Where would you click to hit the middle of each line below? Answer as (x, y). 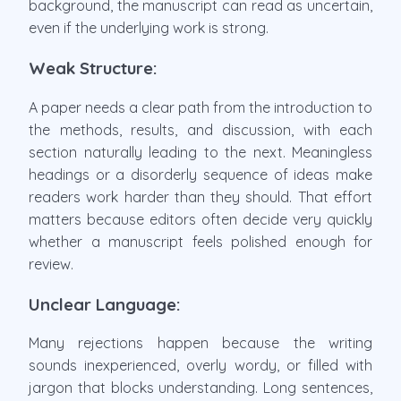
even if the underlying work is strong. (149, 28)
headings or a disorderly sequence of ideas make (200, 174)
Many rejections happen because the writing (200, 343)
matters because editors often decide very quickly (200, 219)
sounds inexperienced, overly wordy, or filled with (200, 366)
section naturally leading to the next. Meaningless (200, 152)
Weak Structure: (93, 68)
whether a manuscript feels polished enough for (200, 241)
